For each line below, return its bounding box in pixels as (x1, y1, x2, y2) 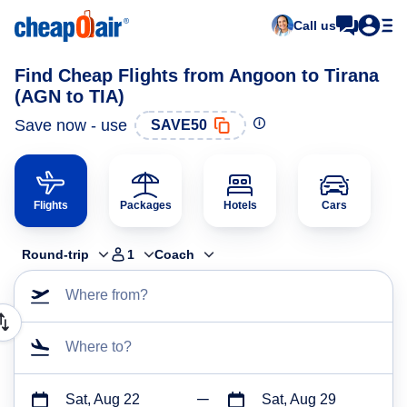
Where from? (65, 287, 148, 303)
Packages (119, 199, 172, 212)
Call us (293, 18, 336, 33)
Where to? (65, 339, 132, 354)
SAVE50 (151, 117, 207, 133)
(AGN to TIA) (15, 86, 124, 106)
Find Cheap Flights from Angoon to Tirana (15, 65, 379, 85)
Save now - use (15, 115, 127, 134)
